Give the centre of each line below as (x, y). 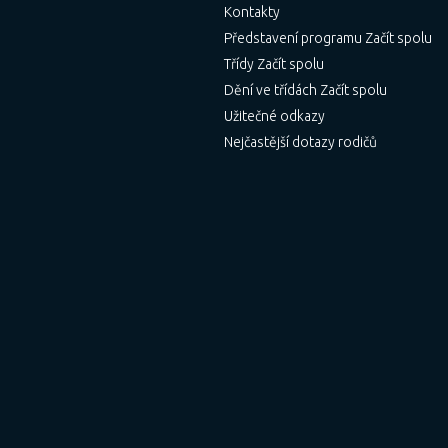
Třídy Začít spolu (273, 64)
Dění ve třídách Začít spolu (305, 90)
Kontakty (251, 12)
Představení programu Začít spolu (327, 38)
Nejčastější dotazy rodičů (300, 142)
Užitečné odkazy (274, 116)
